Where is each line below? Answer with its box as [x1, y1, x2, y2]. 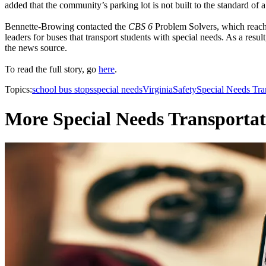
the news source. [5, 43, 67, 53]
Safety [173, 84, 197, 95]
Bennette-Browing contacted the [5, 21, 128, 32]
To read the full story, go [5, 64, 99, 75]
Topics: [5, 84, 32, 95]
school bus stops [32, 84, 93, 95]
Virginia [142, 84, 173, 95]
